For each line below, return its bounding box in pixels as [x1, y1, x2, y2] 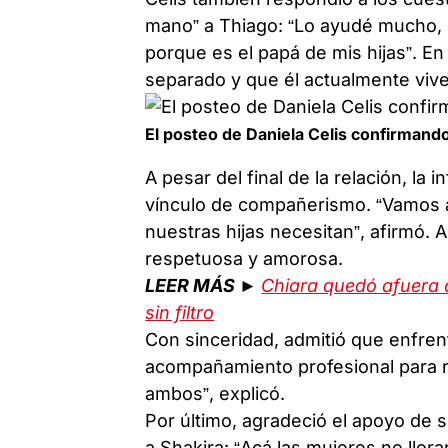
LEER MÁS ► [145, 274, 262, 296]
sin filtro [145, 301, 215, 323]
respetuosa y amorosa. [145, 247, 344, 269]
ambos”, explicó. [145, 382, 286, 404]
